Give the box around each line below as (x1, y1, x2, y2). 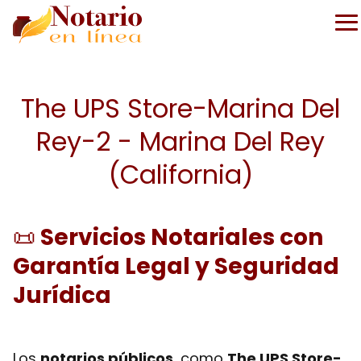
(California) (108, 156, 253, 193)
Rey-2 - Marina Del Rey (36, 123, 325, 160)
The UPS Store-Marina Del (21, 90, 340, 127)
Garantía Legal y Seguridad (13, 251, 339, 282)
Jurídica (13, 280, 111, 311)
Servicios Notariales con (35, 222, 323, 253)
